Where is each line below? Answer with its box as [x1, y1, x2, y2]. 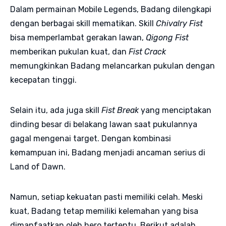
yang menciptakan [139, 105, 211, 115]
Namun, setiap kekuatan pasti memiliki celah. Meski [10, 192, 203, 202]
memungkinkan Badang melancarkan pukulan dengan [10, 61, 215, 71]
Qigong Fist [146, 32, 189, 42]
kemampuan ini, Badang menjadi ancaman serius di [10, 147, 205, 157]
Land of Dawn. [10, 161, 66, 172]
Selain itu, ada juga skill [10, 105, 101, 115]
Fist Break [101, 105, 139, 115]
